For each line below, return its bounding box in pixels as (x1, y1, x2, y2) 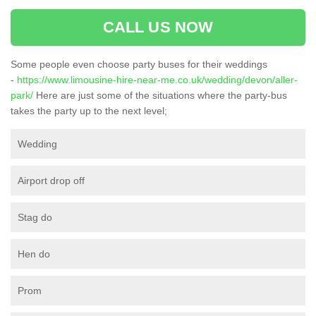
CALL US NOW (102, 18, 214, 36)
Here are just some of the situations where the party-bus (33, 89, 287, 101)
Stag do (18, 211, 52, 223)
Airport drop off (18, 174, 85, 186)
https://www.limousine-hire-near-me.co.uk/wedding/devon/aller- (17, 73, 298, 85)
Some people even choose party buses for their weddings (11, 58, 267, 70)
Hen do (18, 248, 50, 260)
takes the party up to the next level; (11, 104, 167, 116)
